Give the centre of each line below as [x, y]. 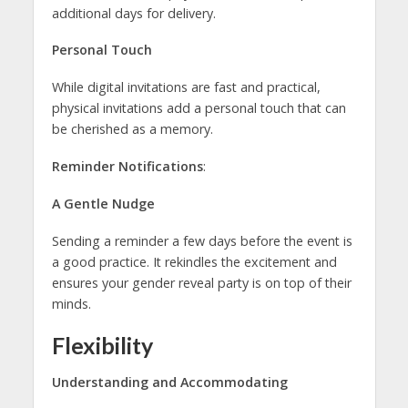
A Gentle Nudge [103, 204]
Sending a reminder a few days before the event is [202, 241]
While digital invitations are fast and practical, [186, 87]
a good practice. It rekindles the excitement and [194, 262]
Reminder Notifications [127, 167]
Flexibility [102, 345]
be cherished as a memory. [132, 129]
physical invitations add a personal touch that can [199, 108]
